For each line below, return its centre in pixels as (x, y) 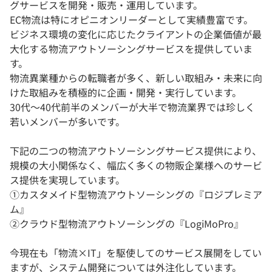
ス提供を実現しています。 (67, 180)
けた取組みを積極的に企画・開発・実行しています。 (126, 93)
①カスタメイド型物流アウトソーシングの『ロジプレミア (136, 195)
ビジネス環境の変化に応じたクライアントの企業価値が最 (136, 34)
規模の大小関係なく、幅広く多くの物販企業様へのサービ (136, 165)
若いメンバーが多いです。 (67, 122)
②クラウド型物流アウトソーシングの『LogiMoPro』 (127, 224)
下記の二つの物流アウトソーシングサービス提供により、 (136, 151)
